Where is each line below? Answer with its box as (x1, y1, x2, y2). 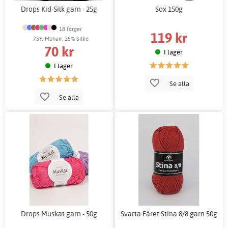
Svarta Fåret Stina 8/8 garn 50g (121, 209, 218, 218)
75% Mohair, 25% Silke (33, 35, 89, 43)
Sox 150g (155, 5, 183, 14)
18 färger (59, 25, 82, 33)
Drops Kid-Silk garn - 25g (20, 5, 97, 14)
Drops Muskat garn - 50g (20, 209, 97, 218)
